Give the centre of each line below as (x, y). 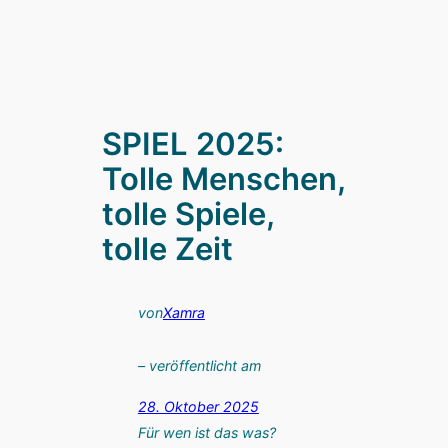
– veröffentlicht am (199, 365)
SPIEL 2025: (193, 144)
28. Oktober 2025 (198, 406)
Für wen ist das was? (206, 433)
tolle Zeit (168, 249)
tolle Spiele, (188, 214)
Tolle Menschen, (224, 179)
